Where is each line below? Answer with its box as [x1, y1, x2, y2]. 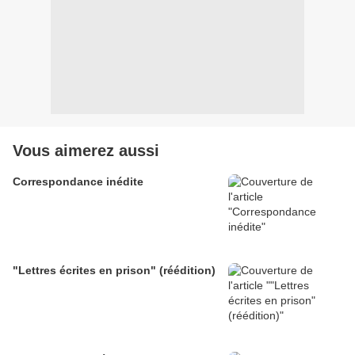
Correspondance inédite [13, 175, 143, 189]
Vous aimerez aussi [13, 142, 159, 160]
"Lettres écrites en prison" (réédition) [13, 264, 216, 277]
